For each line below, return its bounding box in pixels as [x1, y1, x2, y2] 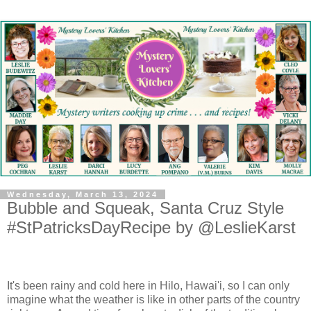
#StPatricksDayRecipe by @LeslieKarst [7, 218, 296, 237]
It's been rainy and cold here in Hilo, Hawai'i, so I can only [7, 279, 289, 292]
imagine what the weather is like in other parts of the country [7, 293, 300, 305]
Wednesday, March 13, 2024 [7, 190, 158, 199]
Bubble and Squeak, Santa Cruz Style [7, 199, 284, 217]
